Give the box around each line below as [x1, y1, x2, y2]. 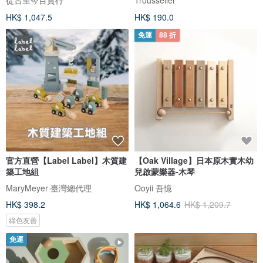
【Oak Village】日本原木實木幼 [134, 154, 254, 166]
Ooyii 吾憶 [134, 181, 172, 194]
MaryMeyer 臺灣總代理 [6, 181, 92, 194]
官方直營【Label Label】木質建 [6, 154, 127, 166]
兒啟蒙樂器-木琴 [134, 165, 195, 177]
